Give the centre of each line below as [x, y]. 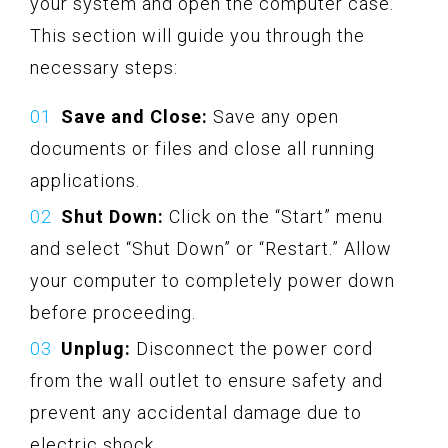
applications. [85, 180]
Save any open [273, 116]
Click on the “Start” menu [273, 216]
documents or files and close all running [202, 148]
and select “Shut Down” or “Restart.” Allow [211, 248]
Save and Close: [134, 116]
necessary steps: [104, 67]
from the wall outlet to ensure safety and [206, 380]
